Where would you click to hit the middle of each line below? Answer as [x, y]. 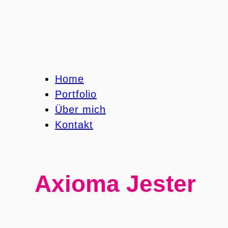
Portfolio [76, 94]
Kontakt [74, 125]
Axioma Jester [115, 183]
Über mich [80, 109]
